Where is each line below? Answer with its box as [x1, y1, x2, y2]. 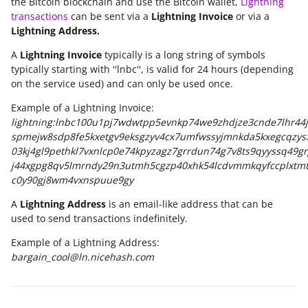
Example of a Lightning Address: [11, 236, 159, 249]
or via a [233, 10, 269, 23]
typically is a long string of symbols [102, 48, 265, 61]
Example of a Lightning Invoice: [11, 101, 154, 114]
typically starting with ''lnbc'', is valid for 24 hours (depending [11, 63, 294, 76]
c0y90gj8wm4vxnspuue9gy [11, 173, 133, 186]
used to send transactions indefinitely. [11, 212, 188, 225]
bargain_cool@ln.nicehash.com [11, 250, 154, 263]
